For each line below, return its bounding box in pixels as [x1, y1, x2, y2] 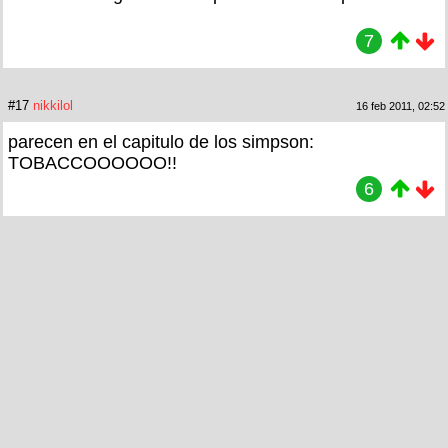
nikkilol [33, 97, 73, 113]
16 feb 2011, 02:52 [356, 99, 445, 112]
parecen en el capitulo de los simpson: [8, 131, 314, 152]
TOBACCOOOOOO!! [8, 152, 177, 173]
